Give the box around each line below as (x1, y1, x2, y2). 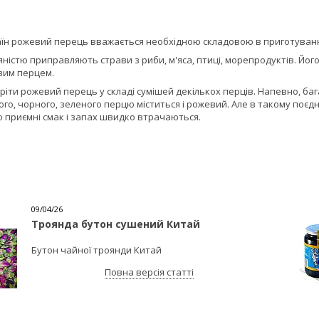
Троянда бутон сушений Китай (31, 217, 200, 231)
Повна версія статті (104, 266, 194, 279)
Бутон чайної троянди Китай (31, 244, 162, 257)
